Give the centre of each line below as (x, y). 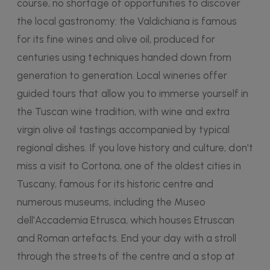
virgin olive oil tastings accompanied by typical (124, 130)
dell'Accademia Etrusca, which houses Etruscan (126, 220)
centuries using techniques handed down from (124, 58)
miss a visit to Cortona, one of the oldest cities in (129, 166)
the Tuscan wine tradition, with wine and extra (124, 112)
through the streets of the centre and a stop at (126, 256)
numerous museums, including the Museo (111, 202)
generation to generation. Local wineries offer (122, 76)
